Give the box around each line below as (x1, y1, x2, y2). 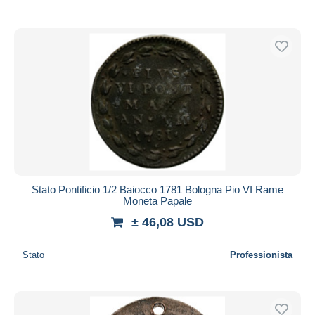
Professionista (230, 249, 292, 260)
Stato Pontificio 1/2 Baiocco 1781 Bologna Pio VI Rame (32, 183, 283, 195)
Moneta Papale (123, 194, 192, 207)
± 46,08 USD (131, 214, 204, 229)
